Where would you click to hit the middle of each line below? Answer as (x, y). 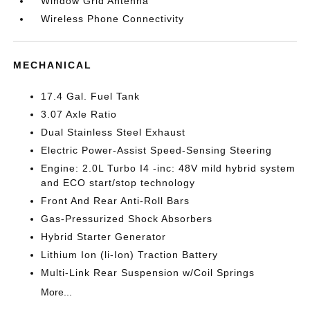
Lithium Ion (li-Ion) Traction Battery (130, 255)
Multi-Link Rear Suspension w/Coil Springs (148, 273)
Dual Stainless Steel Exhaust (113, 132)
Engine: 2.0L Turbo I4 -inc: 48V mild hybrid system (168, 168)
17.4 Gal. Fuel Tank (91, 96)
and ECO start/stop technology (118, 183)
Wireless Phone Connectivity (113, 19)
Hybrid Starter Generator (104, 237)
